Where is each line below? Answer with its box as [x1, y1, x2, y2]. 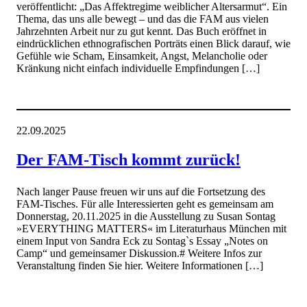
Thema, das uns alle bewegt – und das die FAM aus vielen [16, 13, 269, 25]
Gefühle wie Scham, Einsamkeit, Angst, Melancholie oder [16, 50, 267, 62]
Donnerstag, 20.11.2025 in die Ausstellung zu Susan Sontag [16, 210, 275, 223]
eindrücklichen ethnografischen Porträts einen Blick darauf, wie [16, 38, 291, 50]
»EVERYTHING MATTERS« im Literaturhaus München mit [16, 223, 286, 235]
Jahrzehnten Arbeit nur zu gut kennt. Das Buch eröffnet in [16, 25, 267, 38]
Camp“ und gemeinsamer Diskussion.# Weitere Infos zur [16, 247, 262, 260]
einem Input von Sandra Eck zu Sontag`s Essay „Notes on [16, 235, 268, 247]
